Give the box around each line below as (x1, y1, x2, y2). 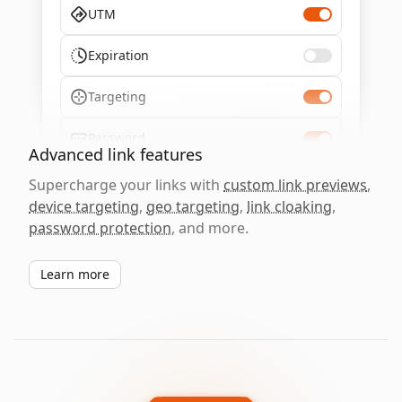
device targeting (29, 197, 139, 216)
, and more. (171, 218, 249, 238)
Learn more (40, 266, 109, 283)
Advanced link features (29, 144, 203, 165)
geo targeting (146, 197, 240, 216)
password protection (29, 218, 171, 238)
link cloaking (247, 197, 332, 216)
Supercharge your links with (29, 175, 223, 195)
